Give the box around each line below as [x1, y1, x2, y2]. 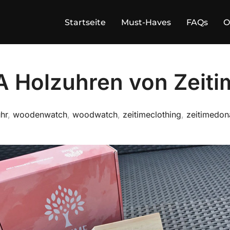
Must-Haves [121, 17, 171, 27]
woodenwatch [13, 109, 67, 120]
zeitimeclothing [123, 109, 181, 120]
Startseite [65, 17, 106, 27]
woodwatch [72, 109, 118, 120]
